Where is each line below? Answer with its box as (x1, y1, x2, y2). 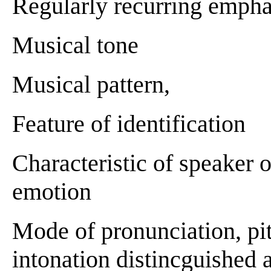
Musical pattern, (12, 70, 170, 98)
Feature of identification (12, 109, 246, 137)
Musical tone (12, 31, 139, 59)
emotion (12, 177, 91, 205)
